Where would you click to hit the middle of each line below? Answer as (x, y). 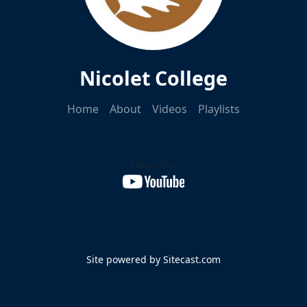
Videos (170, 109)
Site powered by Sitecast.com (153, 260)
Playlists (219, 109)
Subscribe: (153, 164)
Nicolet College (153, 78)
